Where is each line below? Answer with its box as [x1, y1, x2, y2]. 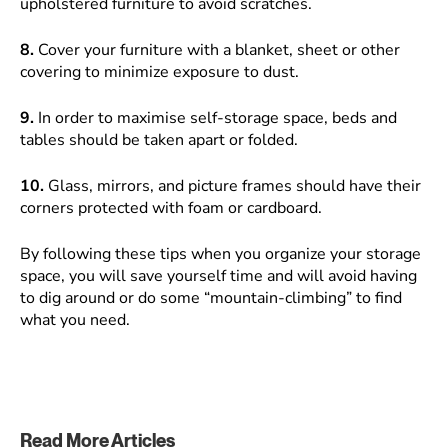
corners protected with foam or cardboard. [20, 197, 322, 219]
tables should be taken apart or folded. [20, 129, 298, 151]
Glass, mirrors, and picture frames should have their [44, 175, 421, 197]
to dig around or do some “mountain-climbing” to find [20, 287, 402, 309]
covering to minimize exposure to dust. [20, 61, 299, 83]
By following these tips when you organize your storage [20, 243, 421, 265]
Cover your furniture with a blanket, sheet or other [34, 39, 400, 61]
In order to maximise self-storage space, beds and [34, 107, 397, 129]
